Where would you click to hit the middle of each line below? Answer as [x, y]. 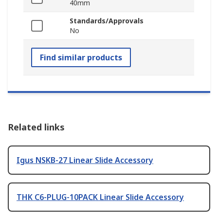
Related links [36, 127]
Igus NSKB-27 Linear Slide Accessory [85, 160]
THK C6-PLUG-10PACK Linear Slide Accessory [100, 197]
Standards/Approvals [107, 21]
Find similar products [81, 58]
